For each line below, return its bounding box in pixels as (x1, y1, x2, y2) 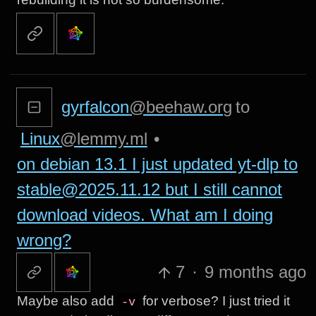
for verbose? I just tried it (138, 293, 290, 308)
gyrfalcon (61, 97, 130, 116)
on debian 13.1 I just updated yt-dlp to (16, 154, 298, 174)
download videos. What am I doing (16, 205, 273, 224)
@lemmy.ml (59, 128, 147, 148)
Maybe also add (16, 293, 118, 308)
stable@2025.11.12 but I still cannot (16, 179, 282, 199)
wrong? (16, 230, 71, 250)
